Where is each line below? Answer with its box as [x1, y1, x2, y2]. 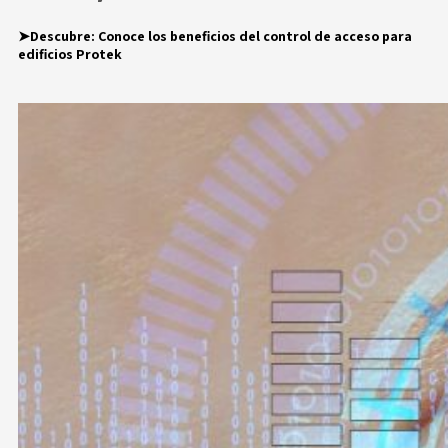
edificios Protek [17, 44, 122, 63]
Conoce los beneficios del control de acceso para [97, 26, 412, 45]
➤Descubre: [17, 26, 98, 45]
